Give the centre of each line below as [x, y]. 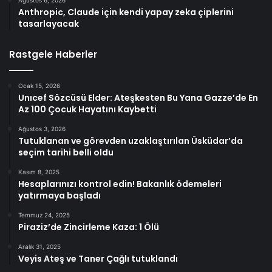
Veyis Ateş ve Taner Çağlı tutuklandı [98, 259]
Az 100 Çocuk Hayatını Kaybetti [87, 110]
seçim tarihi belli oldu [66, 153]
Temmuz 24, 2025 [44, 215]
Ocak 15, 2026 [39, 86]
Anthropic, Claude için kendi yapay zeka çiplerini [126, 12]
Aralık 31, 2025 [39, 247]
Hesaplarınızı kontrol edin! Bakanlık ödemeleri [120, 184]
